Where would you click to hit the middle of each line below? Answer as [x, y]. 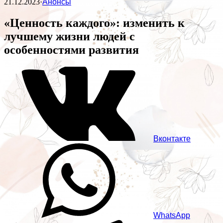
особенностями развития [71, 50]
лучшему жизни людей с [69, 37]
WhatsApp [172, 216]
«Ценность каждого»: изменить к [94, 23]
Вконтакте [172, 139]
